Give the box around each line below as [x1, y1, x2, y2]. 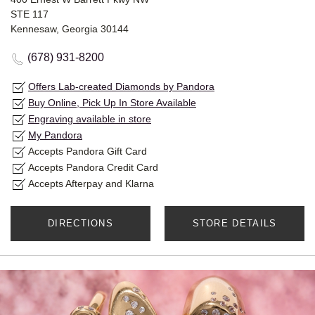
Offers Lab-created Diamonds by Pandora [28, 81, 214, 93]
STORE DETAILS [192, 218, 277, 229]
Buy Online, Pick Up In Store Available [28, 97, 196, 109]
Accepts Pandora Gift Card [28, 146, 147, 157]
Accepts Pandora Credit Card [28, 162, 158, 174]
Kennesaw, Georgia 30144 [11, 23, 129, 35]
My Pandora [28, 129, 82, 141]
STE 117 [11, 8, 49, 20]
